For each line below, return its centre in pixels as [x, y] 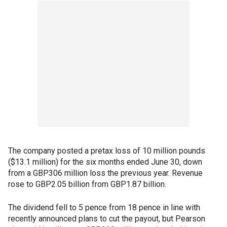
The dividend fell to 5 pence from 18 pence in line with [104, 207]
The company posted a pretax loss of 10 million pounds [107, 151]
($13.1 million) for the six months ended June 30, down [105, 162]
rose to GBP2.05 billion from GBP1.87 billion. [87, 184]
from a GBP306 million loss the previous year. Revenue [105, 173]
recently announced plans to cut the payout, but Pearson [107, 219]
